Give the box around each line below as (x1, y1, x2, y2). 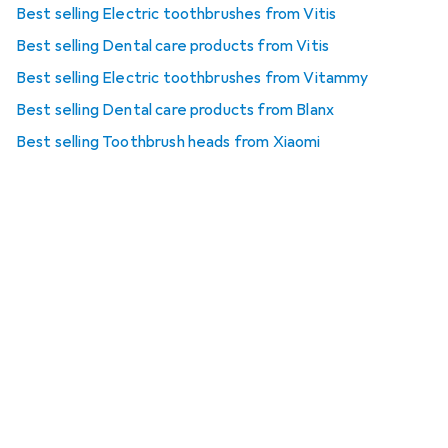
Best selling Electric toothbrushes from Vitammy (16, 68, 369, 89)
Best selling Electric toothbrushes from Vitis (16, 4, 337, 25)
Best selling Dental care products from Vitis (16, 36, 330, 57)
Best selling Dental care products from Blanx (16, 100, 335, 121)
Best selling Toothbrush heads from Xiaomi (16, 132, 321, 153)
